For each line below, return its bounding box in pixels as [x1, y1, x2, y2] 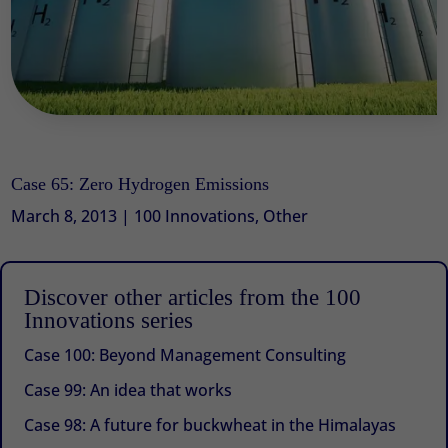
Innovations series [24, 307, 194, 333]
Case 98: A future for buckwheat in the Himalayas [24, 413, 397, 436]
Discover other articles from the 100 [24, 284, 362, 310]
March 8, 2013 [11, 205, 118, 228]
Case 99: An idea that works [24, 378, 233, 401]
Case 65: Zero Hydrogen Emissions [11, 174, 270, 195]
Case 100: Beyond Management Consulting [24, 343, 347, 366]
